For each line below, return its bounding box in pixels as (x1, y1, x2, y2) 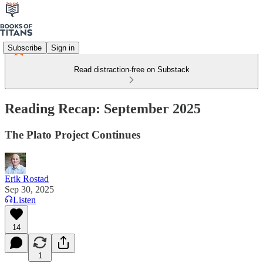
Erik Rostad (5, 173, 49, 184)
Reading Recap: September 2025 (5, 100, 201, 116)
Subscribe (8, 43, 42, 52)
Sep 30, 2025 (5, 184, 54, 194)
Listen (13, 194, 36, 205)
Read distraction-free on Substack (73, 65, 190, 74)
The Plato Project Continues (5, 128, 140, 141)
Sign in (51, 43, 75, 52)
